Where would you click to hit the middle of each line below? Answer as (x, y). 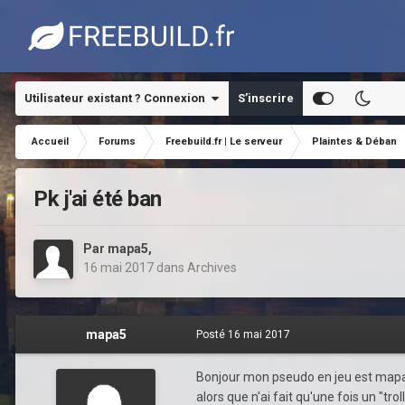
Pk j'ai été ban (98, 199)
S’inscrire (266, 98)
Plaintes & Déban (354, 141)
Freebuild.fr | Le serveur (224, 141)
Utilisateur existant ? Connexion (118, 98)
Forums (117, 141)
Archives (212, 268)
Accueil (50, 141)
